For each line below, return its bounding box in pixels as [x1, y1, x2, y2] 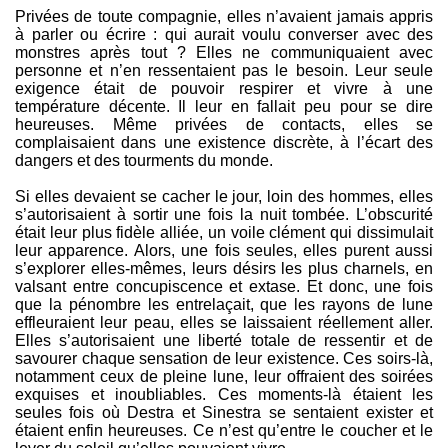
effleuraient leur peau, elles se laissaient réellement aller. [15, 314, 433, 332]
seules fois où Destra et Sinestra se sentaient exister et [15, 404, 433, 422]
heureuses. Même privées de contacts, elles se [15, 116, 433, 134]
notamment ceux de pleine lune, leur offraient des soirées [15, 368, 433, 386]
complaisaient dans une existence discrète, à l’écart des [15, 134, 433, 152]
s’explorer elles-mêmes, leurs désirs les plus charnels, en [15, 260, 433, 278]
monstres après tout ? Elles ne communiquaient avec [15, 44, 433, 62]
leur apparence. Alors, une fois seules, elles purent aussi [15, 242, 433, 260]
